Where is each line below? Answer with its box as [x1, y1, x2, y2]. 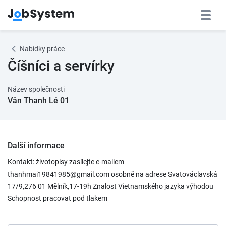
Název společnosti [8, 85, 65, 93]
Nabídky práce [20, 45, 65, 53]
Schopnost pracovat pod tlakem [8, 194, 107, 202]
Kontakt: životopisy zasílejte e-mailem [8, 158, 124, 166]
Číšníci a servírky [8, 58, 115, 74]
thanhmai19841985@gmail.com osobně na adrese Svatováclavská [8, 170, 217, 178]
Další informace [8, 141, 65, 150]
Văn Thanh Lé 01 [8, 96, 69, 105]
